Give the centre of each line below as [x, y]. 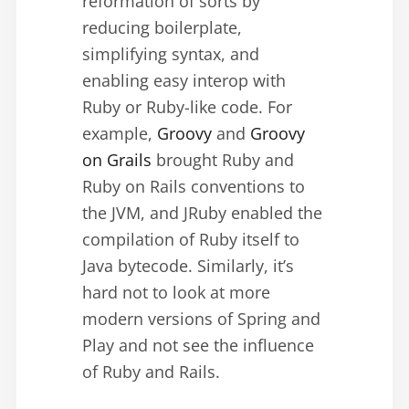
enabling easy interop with [184, 80]
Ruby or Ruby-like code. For [187, 106]
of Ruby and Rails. [151, 371]
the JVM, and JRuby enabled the [202, 212]
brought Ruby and [223, 159]
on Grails [117, 159]
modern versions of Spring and [201, 318]
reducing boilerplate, [162, 27]
